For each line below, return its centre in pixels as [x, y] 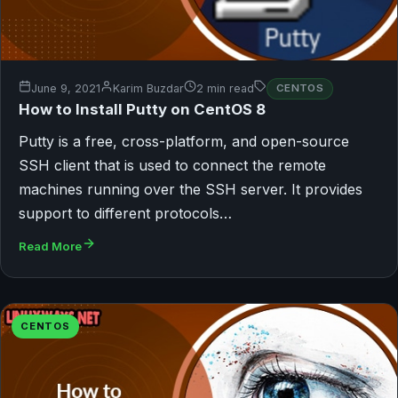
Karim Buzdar [148, 89]
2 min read [225, 89]
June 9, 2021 [66, 89]
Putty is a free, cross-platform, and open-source [184, 141]
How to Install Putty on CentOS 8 [142, 109]
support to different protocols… [125, 213]
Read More [50, 246]
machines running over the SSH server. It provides [191, 189]
